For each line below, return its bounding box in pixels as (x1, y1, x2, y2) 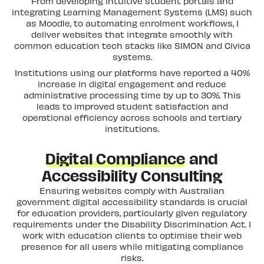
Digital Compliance (45, 144, 186, 174)
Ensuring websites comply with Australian (39, 184, 225, 196)
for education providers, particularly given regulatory (17, 207, 247, 218)
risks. (121, 252, 143, 263)
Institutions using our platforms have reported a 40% (14, 67, 250, 78)
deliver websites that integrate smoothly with (31, 28, 233, 39)
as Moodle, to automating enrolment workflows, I (25, 17, 239, 28)
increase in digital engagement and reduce (38, 78, 226, 89)
